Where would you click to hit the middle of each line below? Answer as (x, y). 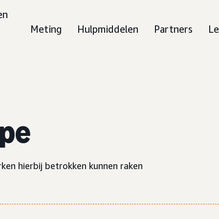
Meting (46, 29)
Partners (173, 29)
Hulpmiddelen (108, 29)
